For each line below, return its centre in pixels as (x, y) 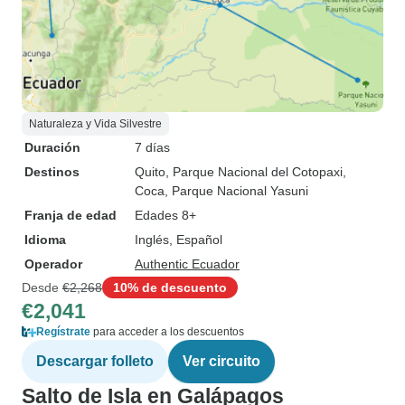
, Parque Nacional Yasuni (236, 191)
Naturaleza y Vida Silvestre (95, 124)
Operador (53, 264)
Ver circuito (221, 361)
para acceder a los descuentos (167, 332)
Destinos (52, 172)
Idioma (45, 240)
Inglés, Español (179, 240)
